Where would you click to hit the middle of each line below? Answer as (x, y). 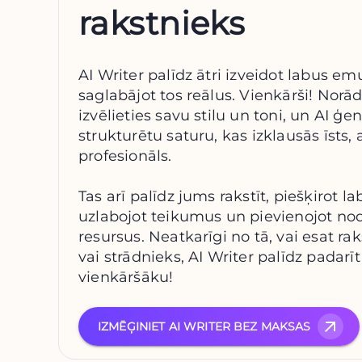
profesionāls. (125, 156)
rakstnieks (162, 23)
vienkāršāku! (126, 278)
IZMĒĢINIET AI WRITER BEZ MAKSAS (204, 327)
